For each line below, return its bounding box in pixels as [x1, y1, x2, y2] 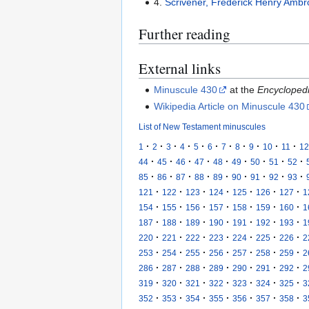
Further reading [139, 23, 230, 43]
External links [139, 58, 221, 78]
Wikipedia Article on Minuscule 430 [154, 100, 306, 112]
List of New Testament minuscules [139, 121, 266, 131]
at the [227, 84, 258, 96]
